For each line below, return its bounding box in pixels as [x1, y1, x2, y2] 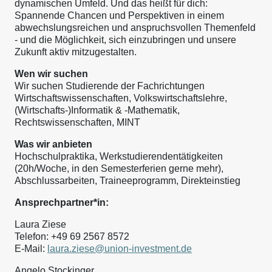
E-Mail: [15, 243, 47, 254]
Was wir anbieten [15, 139, 92, 149]
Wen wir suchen [15, 69, 88, 79]
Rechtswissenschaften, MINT [15, 117, 140, 127]
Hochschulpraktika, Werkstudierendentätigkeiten [15, 151, 223, 161]
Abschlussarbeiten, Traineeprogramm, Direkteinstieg [15, 175, 240, 186]
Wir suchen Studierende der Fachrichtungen [15, 81, 205, 91]
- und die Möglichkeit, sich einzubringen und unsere [15, 35, 236, 45]
